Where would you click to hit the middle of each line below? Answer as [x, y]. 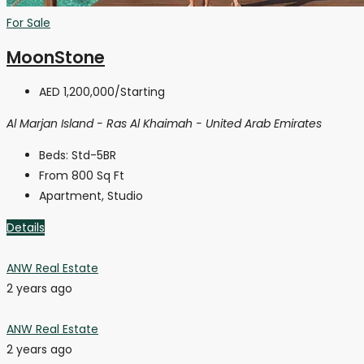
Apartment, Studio [91, 195]
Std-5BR [94, 155]
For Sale [28, 23]
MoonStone [56, 58]
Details [26, 227]
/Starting [140, 91]
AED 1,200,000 [77, 91]
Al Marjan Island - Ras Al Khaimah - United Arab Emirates [164, 123]
